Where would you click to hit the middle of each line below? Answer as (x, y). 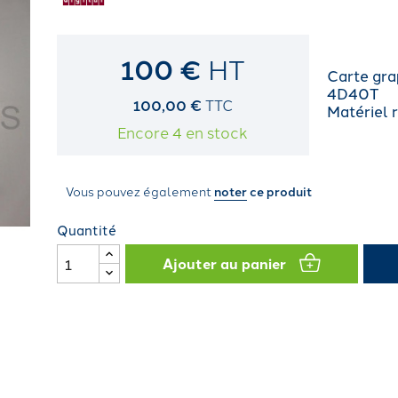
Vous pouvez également (139, 191)
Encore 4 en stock (183, 132)
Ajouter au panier (225, 264)
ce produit (279, 191)
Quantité (86, 230)
